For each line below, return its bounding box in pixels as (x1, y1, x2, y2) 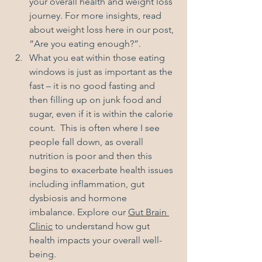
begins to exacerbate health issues (29, 164, 175, 176)
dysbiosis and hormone (29, 192, 129, 204)
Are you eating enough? (34, 38, 134, 50)
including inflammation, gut (29, 178, 147, 190)
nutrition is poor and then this (29, 150, 154, 162)
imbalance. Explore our (29, 206, 128, 218)
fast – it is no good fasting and (29, 80, 157, 92)
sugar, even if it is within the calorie (29, 108, 175, 120)
